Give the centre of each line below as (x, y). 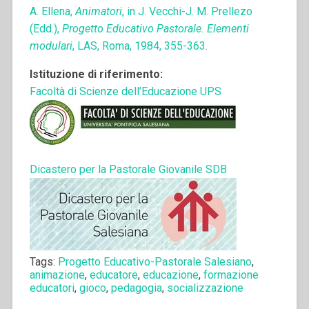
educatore (113, 275)
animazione (57, 275)
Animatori (98, 11)
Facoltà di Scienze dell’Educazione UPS (125, 91)
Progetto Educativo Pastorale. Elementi (155, 28)
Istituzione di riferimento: (96, 74)
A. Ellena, (52, 11)
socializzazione (205, 288)
